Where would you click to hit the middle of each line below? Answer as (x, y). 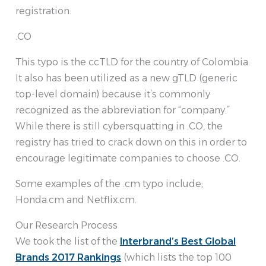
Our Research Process (66, 226)
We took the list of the (68, 242)
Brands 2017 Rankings (68, 258)
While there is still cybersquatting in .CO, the (119, 126)
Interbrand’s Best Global (178, 242)
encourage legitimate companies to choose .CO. (128, 159)
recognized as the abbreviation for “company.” (123, 110)
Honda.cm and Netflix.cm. (76, 200)
